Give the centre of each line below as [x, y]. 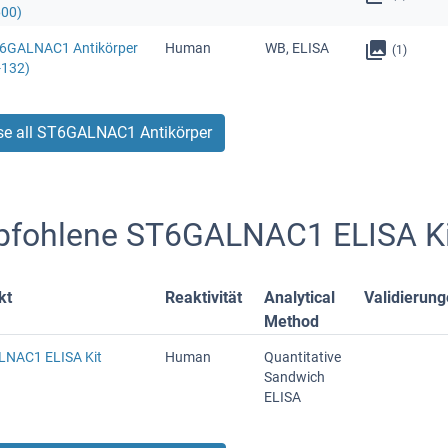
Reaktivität [203, 297]
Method [292, 321]
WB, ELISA [296, 47]
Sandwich [294, 376]
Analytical [300, 297]
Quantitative [302, 356]
